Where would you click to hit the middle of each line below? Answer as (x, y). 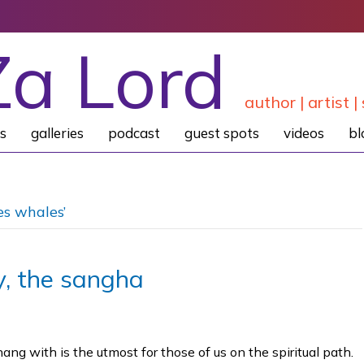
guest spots (221, 133)
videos (303, 133)
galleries (57, 133)
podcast (134, 133)
